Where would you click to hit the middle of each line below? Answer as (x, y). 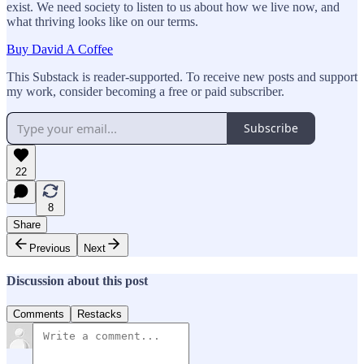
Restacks (100, 314)
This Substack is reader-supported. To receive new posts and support (182, 76)
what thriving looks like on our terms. (102, 21)
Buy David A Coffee (60, 49)
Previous (50, 248)
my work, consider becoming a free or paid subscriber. (145, 91)
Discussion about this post (77, 281)
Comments (39, 314)
